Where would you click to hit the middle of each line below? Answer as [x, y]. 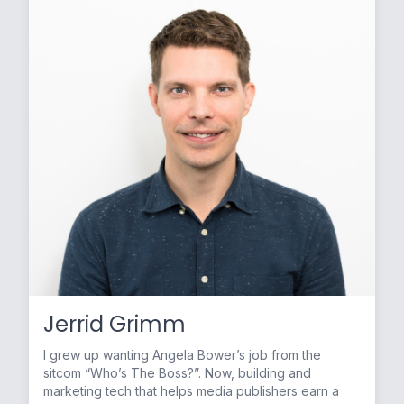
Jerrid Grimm [115, 324]
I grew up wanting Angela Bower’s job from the [182, 355]
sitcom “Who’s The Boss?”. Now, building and [124, 373]
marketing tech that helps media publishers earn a [191, 391]
